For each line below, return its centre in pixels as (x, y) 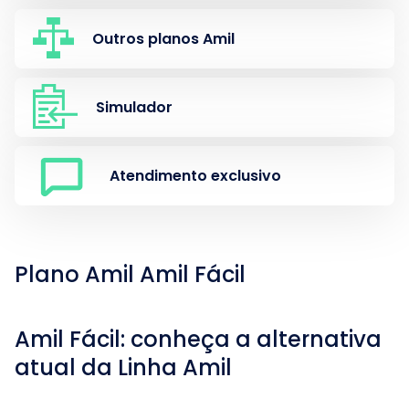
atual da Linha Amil (123, 367)
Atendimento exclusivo (195, 175)
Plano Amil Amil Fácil (130, 274)
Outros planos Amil (163, 38)
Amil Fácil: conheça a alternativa (198, 339)
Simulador (134, 107)
